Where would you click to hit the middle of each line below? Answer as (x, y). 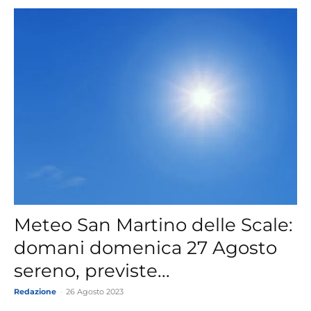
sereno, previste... (92, 271)
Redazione (35, 292)
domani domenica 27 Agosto (145, 248)
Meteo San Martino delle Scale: (153, 225)
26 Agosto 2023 (95, 292)
